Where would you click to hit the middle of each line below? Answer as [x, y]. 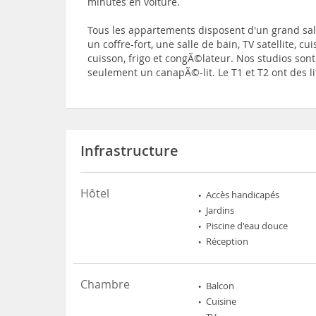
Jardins [220, 210]
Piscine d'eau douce [247, 226]
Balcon [220, 286]
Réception [227, 241]
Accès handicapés [243, 195]
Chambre [105, 284]
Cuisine [221, 301]
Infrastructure [130, 151]
